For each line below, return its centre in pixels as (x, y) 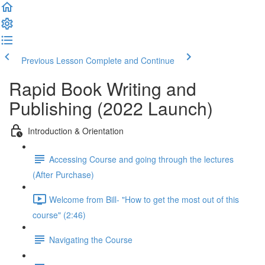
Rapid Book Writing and (103, 88)
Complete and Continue (130, 60)
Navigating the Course (91, 239)
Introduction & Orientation (76, 130)
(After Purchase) (63, 174)
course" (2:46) (59, 215)
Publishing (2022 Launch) (111, 108)
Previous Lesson (52, 60)
